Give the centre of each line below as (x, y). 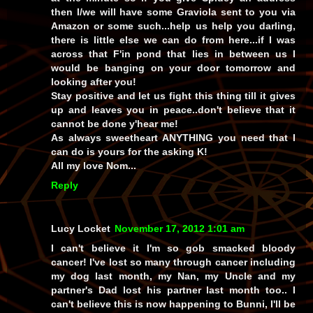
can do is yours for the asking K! (129, 151)
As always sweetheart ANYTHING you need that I (173, 137)
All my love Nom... (94, 165)
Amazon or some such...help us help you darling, (173, 26)
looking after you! (94, 81)
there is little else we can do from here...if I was (173, 39)
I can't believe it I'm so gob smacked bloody (173, 248)
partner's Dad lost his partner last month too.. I (173, 290)
